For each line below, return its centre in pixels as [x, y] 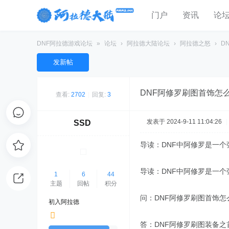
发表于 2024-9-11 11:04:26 [184, 122]
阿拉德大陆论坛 [148, 43]
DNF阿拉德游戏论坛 [65, 43]
